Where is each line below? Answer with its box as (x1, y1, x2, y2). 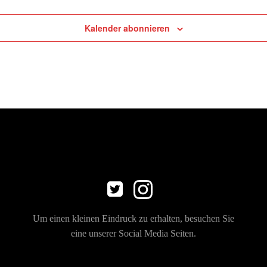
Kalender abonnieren (84, 22, 170, 35)
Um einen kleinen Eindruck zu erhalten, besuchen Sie (33, 213, 234, 224)
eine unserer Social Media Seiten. (71, 228, 196, 239)
